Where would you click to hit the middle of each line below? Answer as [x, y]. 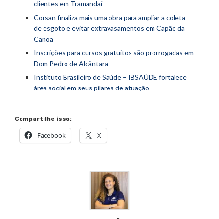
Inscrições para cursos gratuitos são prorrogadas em [114, 53]
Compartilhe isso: [43, 119]
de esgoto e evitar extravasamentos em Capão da [109, 28]
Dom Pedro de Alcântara [71, 64]
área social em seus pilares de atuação [91, 88]
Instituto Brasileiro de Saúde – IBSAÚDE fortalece [110, 77]
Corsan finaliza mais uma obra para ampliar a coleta [109, 18]
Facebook [51, 136]
